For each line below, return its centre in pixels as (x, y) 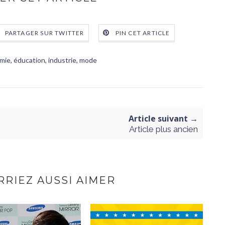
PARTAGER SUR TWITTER (44, 33)
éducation (29, 60)
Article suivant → (163, 119)
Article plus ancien (163, 129)
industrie (62, 60)
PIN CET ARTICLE (143, 33)
